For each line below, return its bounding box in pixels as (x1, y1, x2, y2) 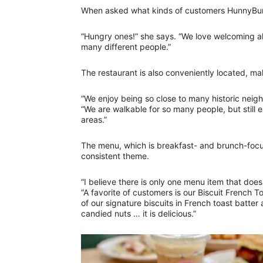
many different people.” (81, 42, 171, 52)
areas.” (81, 114, 107, 124)
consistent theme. (81, 151, 151, 161)
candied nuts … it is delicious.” (81, 208, 196, 218)
